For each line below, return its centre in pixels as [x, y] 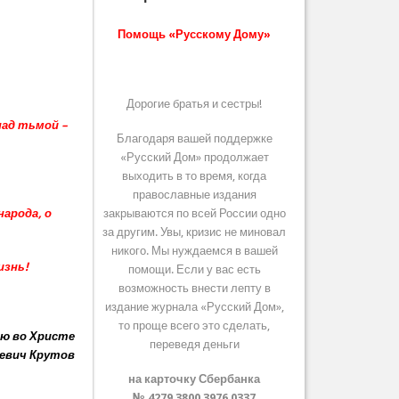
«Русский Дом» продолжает [194, 158]
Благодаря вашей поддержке [194, 139]
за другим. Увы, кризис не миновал [195, 232]
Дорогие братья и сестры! [195, 104]
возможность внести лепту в [194, 289]
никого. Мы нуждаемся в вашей [194, 251]
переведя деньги [194, 345]
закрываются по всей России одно [194, 214]
